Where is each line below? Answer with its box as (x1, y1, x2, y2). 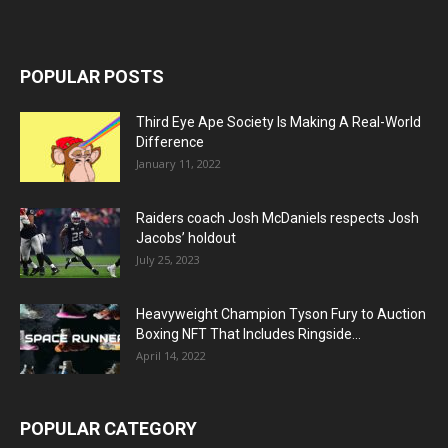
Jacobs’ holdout (136, 230, 236, 247)
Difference (136, 134, 204, 151)
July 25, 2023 (136, 252, 200, 268)
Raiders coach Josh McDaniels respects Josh (136, 210, 419, 227)
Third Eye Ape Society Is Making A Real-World (136, 114, 421, 131)
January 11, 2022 (136, 156, 221, 172)
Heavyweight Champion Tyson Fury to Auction (136, 306, 426, 323)
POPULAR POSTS (20, 66, 164, 88)
